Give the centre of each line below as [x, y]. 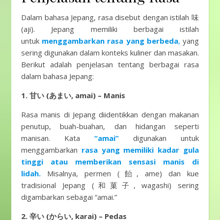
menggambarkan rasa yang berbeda [110, 41]
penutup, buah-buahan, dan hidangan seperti [110, 126]
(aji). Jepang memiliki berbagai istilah [110, 29]
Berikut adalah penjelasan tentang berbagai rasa [110, 64]
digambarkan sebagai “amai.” [69, 197]
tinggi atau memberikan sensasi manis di [110, 162]
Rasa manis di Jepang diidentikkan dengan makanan [110, 114]
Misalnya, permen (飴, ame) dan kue [120, 173]
